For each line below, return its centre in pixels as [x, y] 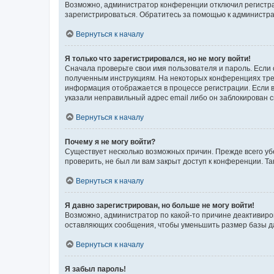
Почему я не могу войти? [110, 142]
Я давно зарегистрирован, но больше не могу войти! [160, 205]
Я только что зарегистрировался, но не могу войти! [158, 58]
